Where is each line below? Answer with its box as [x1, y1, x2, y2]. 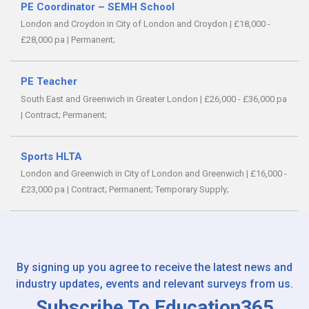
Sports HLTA [21, 150, 82, 163]
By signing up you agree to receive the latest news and [17, 261, 292, 275]
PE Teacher [21, 75, 77, 88]
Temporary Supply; [155, 184, 229, 195]
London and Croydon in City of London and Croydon [21, 19, 230, 30]
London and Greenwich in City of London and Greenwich [21, 168, 246, 179]
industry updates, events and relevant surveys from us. [16, 277, 293, 291]
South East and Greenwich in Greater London [21, 93, 200, 104]
